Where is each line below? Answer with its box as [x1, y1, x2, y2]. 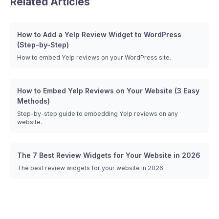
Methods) [17, 97, 50, 105]
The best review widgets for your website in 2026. [17, 164, 165, 172]
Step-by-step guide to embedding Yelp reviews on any [17, 110, 178, 117]
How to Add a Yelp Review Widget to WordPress [17, 30, 181, 39]
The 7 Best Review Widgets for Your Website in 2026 [17, 151, 200, 159]
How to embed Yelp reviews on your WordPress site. [17, 54, 171, 61]
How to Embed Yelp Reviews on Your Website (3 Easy [17, 87, 199, 95]
